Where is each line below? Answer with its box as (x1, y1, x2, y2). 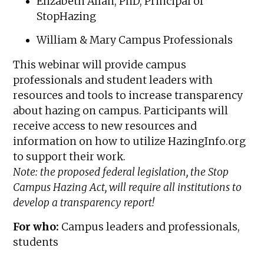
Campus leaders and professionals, (61, 220, 240, 233)
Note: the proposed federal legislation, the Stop (13, 166, 229, 179)
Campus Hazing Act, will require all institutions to (13, 181, 242, 194)
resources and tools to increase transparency (13, 89, 243, 103)
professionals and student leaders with (13, 74, 213, 87)
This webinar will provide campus (13, 58, 187, 72)
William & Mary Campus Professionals (37, 34, 233, 47)
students (13, 235, 59, 249)
